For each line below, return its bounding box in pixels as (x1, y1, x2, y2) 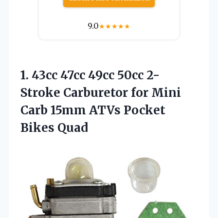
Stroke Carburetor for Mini (20, 85, 181, 100)
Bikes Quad (20, 120, 88, 135)
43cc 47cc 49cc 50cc (32, 67, 144, 83)
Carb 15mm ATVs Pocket (20, 102, 165, 118)
